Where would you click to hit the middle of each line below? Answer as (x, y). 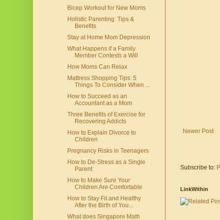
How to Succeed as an (97, 96)
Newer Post (198, 131)
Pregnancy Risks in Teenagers (108, 151)
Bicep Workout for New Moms (106, 8)
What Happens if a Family (101, 49)
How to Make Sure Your (98, 180)
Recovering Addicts (100, 122)
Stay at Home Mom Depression (109, 38)
